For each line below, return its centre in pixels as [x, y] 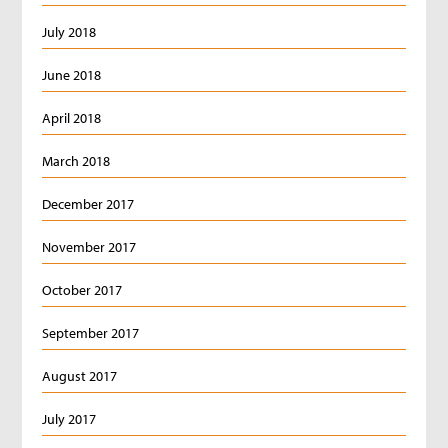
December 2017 [88, 204]
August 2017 [80, 376]
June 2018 [72, 75]
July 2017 [69, 419]
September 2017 [91, 333]
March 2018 [76, 161]
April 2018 [72, 118]
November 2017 [89, 247]
